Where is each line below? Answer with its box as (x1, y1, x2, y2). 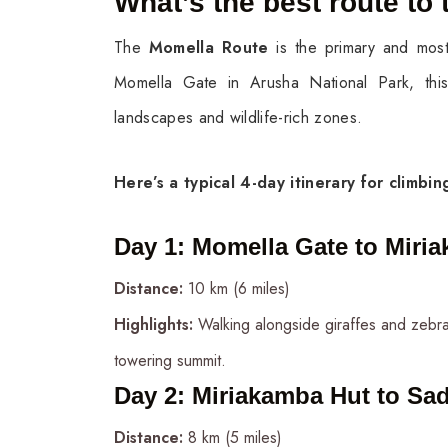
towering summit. (114, 348, 226, 372)
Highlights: (114, 312, 193, 336)
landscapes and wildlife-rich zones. (114, 105, 363, 129)
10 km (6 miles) (183, 276, 290, 300)
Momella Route (148, 35, 269, 59)
